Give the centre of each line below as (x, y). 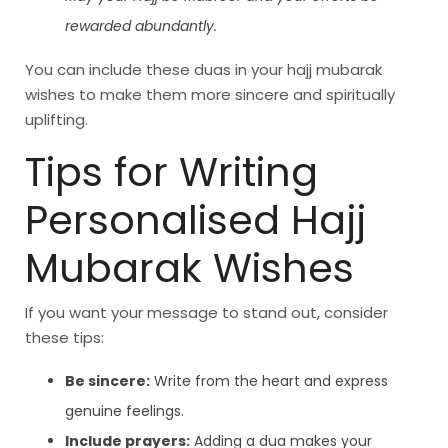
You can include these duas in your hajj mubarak (203, 70)
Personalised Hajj (195, 220)
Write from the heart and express (269, 381)
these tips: (64, 338)
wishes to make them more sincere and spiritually (210, 95)
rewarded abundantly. (141, 26)
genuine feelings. (124, 411)
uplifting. (56, 120)
